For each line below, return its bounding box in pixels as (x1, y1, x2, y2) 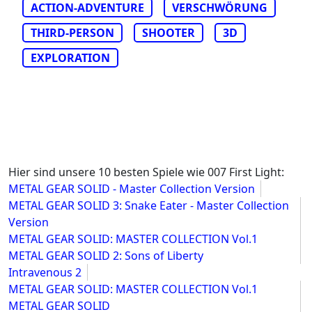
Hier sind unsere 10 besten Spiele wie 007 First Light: (8, 164, 284, 180)
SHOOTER (142, 25, 195, 41)
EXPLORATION (31, 50, 110, 66)
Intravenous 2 (8, 265, 81, 281)
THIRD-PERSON (31, 25, 114, 41)
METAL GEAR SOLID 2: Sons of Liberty (8, 248, 203, 264)
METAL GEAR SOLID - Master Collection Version (8, 181, 255, 197)
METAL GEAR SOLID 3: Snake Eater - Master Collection (8, 198, 289, 214)
